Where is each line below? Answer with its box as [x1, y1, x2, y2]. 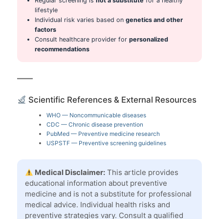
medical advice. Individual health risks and [25, 200, 170, 209]
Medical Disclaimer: [33, 168, 106, 177]
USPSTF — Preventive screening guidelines [46, 139, 166, 147]
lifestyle [35, 6, 58, 14]
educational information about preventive [25, 178, 167, 188]
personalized [129, 36, 168, 43]
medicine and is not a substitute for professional [25, 189, 192, 198]
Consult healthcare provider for [35, 36, 129, 43]
